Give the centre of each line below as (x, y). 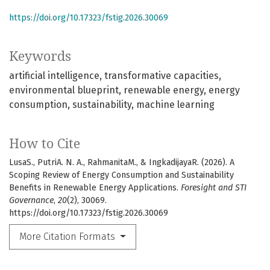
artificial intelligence (54, 76)
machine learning (175, 105)
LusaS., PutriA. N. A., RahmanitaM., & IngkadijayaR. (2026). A (122, 163)
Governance (31, 201)
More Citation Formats (68, 237)
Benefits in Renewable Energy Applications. (95, 188)
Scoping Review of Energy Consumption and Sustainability (121, 175)
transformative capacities (162, 76)
